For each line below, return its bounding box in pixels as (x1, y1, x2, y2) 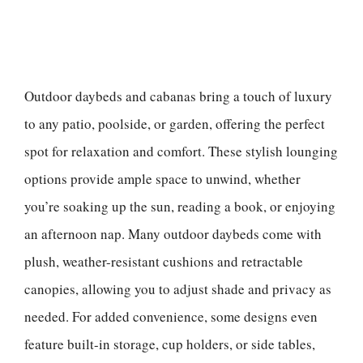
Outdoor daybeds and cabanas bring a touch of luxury (24, 86, 332, 105)
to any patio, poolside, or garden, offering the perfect (24, 113, 325, 133)
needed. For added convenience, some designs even (24, 306, 318, 326)
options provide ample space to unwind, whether (24, 169, 301, 188)
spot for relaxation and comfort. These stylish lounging (24, 141, 338, 160)
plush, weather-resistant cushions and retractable (24, 251, 303, 271)
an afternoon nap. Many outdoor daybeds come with (24, 224, 322, 243)
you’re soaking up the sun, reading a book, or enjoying (24, 196, 335, 216)
